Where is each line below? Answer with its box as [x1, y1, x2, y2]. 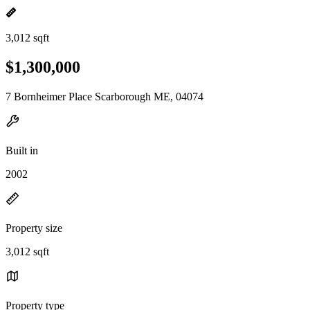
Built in [6, 144, 38, 156]
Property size [6, 221, 62, 234]
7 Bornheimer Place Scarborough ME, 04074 [6, 90, 203, 102]
